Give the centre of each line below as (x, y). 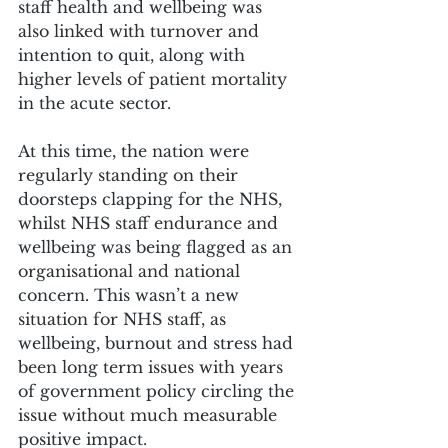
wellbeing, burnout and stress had (158, 342)
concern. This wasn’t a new (131, 294)
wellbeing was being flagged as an (157, 246)
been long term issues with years (153, 366)
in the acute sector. (94, 102)
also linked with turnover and (141, 30)
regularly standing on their (130, 174)
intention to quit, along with (134, 54)
